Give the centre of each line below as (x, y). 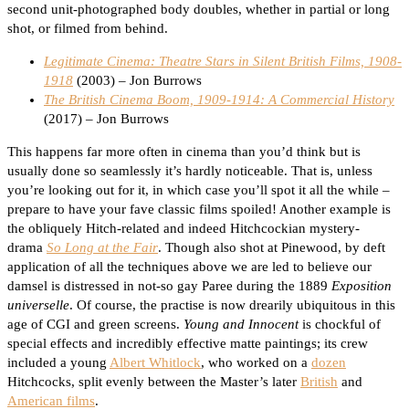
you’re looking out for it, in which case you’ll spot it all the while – (199, 190)
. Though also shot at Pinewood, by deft (272, 248)
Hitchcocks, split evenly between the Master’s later (154, 382)
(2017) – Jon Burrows (106, 119)
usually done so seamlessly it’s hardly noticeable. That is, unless (190, 171)
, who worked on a (256, 363)
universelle (38, 305)
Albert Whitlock (155, 363)
